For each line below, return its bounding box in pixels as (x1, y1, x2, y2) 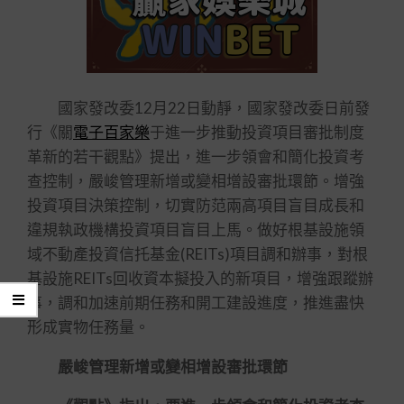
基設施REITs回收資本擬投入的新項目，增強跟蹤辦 (27, 269, 373, 288)
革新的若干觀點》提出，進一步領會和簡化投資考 (27, 147, 364, 166)
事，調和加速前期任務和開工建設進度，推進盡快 (27, 293, 364, 312)
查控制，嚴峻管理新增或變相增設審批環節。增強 (27, 171, 364, 190)
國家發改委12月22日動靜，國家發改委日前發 (27, 98, 370, 117)
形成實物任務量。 (27, 317, 150, 336)
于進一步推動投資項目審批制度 (150, 123, 364, 142)
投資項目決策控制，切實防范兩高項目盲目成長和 (27, 196, 364, 215)
